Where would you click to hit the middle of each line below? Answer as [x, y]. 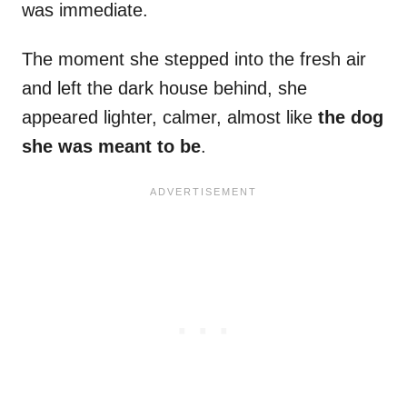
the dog [351, 118]
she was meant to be [111, 147]
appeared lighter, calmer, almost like [170, 118]
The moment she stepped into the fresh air [194, 60]
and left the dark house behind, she [164, 89]
